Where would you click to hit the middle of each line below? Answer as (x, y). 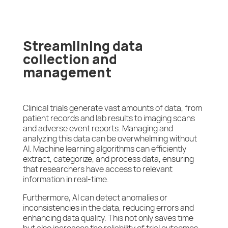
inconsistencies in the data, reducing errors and (108, 208)
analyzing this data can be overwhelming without (110, 139)
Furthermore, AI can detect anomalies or (95, 198)
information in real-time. (66, 179)
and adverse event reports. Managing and (98, 129)
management (67, 73)
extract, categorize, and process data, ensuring (108, 159)
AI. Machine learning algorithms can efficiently (104, 149)
